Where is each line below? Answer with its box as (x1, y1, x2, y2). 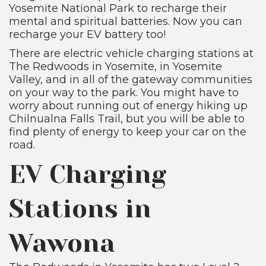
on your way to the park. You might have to (9, 85, 239, 99)
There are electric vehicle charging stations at (9, 46, 254, 60)
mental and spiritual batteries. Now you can (9, 14, 242, 28)
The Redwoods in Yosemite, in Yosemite (9, 59, 222, 73)
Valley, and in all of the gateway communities (9, 72, 252, 86)
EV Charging (9, 160, 166, 189)
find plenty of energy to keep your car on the (9, 125, 246, 138)
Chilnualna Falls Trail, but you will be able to (9, 112, 245, 125)
